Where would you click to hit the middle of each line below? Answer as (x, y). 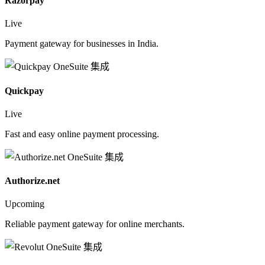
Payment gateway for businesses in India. (82, 44)
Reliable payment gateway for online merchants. (95, 224)
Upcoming (25, 204)
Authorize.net (32, 181)
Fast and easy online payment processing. (82, 134)
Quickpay (24, 91)
